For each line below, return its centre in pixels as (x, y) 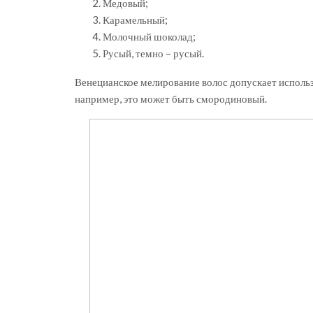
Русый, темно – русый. (153, 53)
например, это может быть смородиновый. (171, 99)
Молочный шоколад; (149, 37)
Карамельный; (135, 20)
